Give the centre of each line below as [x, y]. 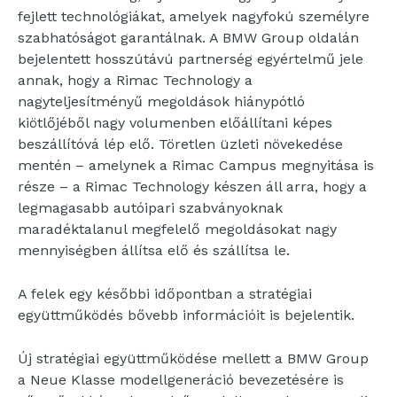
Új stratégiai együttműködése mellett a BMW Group [193, 358]
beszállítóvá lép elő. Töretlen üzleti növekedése [180, 144]
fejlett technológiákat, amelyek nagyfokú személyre [194, 16]
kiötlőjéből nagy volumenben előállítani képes [175, 123]
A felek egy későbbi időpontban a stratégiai [165, 294]
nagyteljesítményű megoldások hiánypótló [161, 101]
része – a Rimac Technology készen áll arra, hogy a [192, 187]
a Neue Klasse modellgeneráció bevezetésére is [181, 380]
